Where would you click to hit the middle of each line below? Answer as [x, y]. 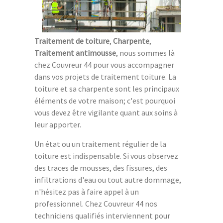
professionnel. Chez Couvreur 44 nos [96, 204]
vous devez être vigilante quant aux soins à [106, 113]
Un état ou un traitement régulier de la [100, 144]
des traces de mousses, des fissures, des [101, 168]
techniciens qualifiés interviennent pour [102, 216]
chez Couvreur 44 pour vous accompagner [104, 65]
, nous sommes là [145, 53]
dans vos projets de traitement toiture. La [105, 77]
